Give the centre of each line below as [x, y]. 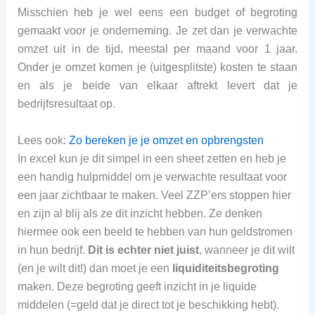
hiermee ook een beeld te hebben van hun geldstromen [155, 232]
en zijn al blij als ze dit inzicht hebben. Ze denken [140, 214]
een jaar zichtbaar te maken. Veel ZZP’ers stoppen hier [154, 195]
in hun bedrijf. [52, 250]
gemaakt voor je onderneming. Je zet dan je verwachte [157, 31]
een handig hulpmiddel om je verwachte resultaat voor [152, 177]
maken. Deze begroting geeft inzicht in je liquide [137, 287]
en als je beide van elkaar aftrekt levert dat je [157, 86]
